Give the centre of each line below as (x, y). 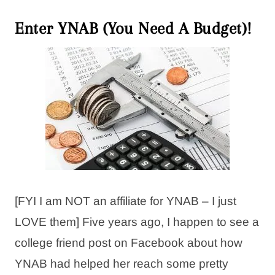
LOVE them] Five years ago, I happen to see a (137, 222)
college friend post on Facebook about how (129, 242)
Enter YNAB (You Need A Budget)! (134, 28)
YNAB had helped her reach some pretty (122, 263)
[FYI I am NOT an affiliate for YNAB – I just (126, 201)
